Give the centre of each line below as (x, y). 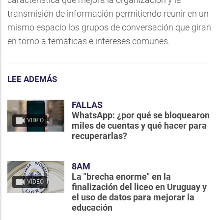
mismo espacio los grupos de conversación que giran (109, 27)
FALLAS (87, 105)
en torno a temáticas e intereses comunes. (89, 41)
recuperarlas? (99, 136)
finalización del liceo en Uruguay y (139, 187)
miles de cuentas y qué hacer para (139, 125)
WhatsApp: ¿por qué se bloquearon (141, 115)
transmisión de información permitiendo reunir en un (108, 13)
